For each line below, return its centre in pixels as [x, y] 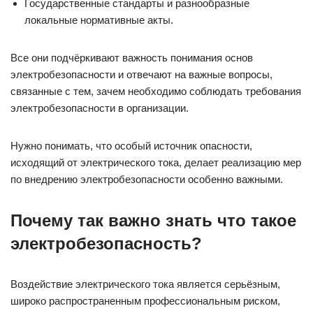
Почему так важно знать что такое [153, 220]
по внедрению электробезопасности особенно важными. [147, 179]
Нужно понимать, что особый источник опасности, [131, 146]
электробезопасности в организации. [100, 108]
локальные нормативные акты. [99, 20]
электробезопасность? [106, 243]
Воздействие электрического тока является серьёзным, [145, 284]
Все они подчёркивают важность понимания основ [132, 58]
